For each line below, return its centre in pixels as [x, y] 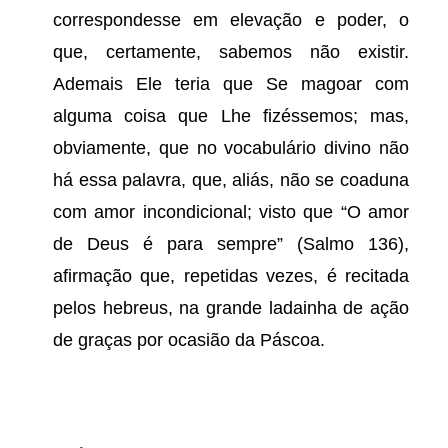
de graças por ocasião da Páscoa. [189, 340]
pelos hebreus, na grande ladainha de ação [231, 308]
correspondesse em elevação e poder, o [231, 20]
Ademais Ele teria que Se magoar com [231, 84]
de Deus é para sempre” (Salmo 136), [231, 244]
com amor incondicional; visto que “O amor [231, 212]
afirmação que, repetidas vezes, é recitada [231, 276]
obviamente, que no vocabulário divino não [231, 148]
